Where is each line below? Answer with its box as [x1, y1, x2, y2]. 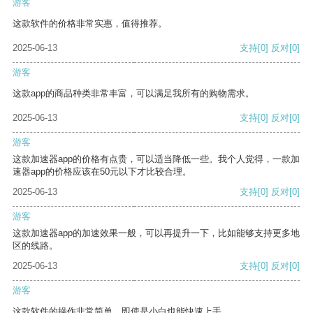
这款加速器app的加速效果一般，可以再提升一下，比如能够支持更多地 [13, 228, 300, 239]
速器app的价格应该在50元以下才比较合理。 [13, 166, 191, 177]
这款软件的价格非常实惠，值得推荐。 [13, 18, 167, 29]
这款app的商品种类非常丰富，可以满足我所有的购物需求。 [13, 88, 254, 99]
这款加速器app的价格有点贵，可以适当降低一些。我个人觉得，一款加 [13, 154, 300, 165]
